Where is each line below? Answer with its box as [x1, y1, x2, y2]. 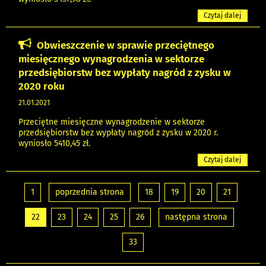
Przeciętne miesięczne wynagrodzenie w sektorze [18, 116, 205, 127]
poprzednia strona [55, 187, 124, 198]
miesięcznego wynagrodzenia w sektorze [18, 52, 204, 65]
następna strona [164, 212, 227, 223]
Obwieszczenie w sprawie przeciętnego [37, 39, 214, 51]
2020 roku [18, 80, 65, 92]
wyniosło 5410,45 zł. [18, 138, 90, 148]
